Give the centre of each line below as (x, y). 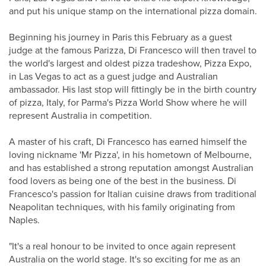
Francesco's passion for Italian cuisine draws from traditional (133, 194)
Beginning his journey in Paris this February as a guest (121, 37)
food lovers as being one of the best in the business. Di (123, 181)
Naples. (24, 220)
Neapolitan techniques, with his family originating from (122, 207)
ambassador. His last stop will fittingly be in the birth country (133, 90)
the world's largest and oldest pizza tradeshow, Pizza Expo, (130, 64)
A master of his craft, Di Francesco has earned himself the (128, 142)
